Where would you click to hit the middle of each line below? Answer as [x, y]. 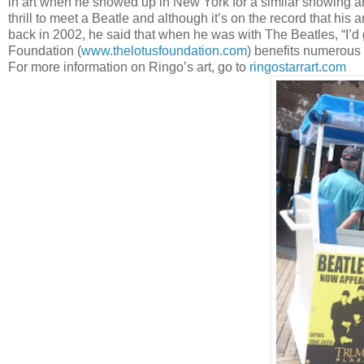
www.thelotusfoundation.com [164, 51]
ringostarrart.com [298, 67]
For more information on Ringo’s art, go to [129, 67]
